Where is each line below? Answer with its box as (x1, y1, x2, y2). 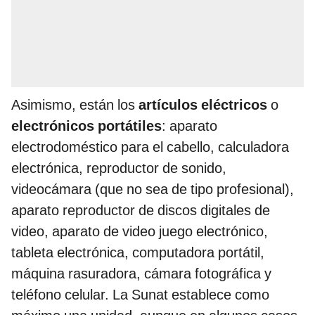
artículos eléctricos (139, 96, 271, 113)
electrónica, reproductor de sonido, (11, 159, 226, 176)
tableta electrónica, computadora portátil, (11, 243, 264, 261)
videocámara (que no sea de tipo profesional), (11, 180, 294, 198)
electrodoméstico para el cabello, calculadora (11, 138, 289, 155)
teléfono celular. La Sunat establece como (11, 285, 269, 303)
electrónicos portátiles (11, 117, 162, 134)
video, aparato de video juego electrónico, (11, 222, 268, 240)
